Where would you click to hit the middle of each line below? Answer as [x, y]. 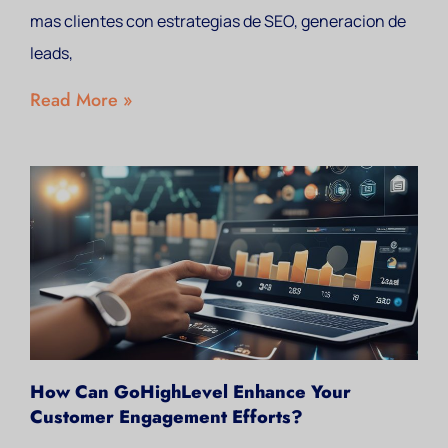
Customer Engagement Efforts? [166, 417]
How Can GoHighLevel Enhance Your [190, 392]
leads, [51, 53]
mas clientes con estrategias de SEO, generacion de [218, 21]
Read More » [81, 100]
